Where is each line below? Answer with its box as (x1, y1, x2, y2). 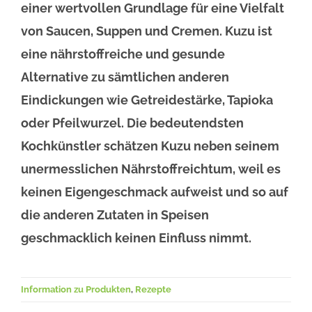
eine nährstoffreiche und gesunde (21, 47, 225, 62)
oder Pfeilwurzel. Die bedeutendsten (21, 116, 244, 131)
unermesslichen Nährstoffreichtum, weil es (21, 162, 281, 177)
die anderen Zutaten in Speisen (21, 208, 209, 223)
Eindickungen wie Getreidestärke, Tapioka (21, 93, 273, 108)
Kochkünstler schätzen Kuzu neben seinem (21, 139, 279, 154)
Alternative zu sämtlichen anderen (21, 70, 229, 85)
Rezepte (135, 284, 171, 295)
